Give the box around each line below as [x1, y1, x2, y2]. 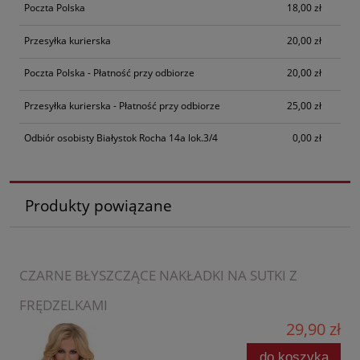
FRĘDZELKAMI [19, 296, 108, 315]
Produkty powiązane [24, 194, 172, 215]
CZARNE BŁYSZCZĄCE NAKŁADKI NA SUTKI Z [19, 266, 297, 285]
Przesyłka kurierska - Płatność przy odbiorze [24, 98, 220, 112]
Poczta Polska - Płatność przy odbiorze [24, 66, 194, 80]
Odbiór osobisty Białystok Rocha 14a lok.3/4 [24, 131, 218, 145]
